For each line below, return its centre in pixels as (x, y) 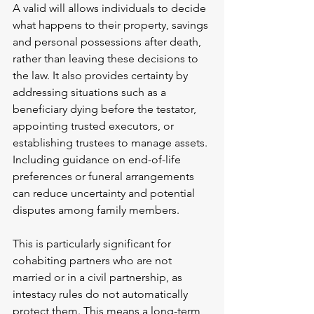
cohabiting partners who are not (94, 261)
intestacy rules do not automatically (102, 294)
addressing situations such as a (91, 93)
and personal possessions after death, (108, 42)
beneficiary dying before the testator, (106, 109)
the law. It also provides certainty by (102, 76)
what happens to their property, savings (112, 25)
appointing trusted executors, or (95, 126)
